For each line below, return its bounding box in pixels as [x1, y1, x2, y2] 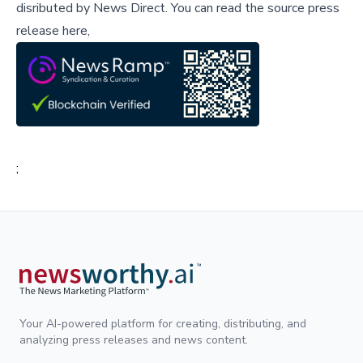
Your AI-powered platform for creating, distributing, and [19, 316, 306, 332]
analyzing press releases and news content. [19, 332, 248, 348]
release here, [16, 22, 90, 41]
